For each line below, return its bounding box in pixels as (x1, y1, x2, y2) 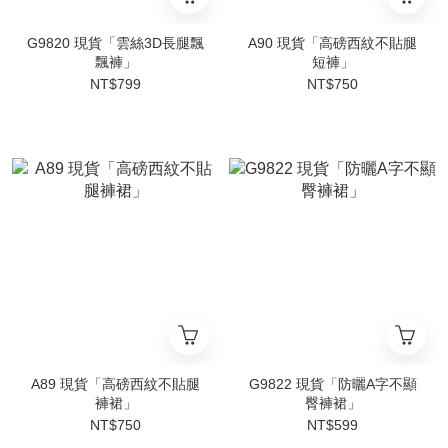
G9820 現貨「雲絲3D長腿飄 (27, 35, 204, 51)
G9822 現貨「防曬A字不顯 (248, 376, 417, 392)
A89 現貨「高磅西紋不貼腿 (31, 376, 200, 392)
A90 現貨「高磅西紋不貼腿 (248, 35, 417, 51)
